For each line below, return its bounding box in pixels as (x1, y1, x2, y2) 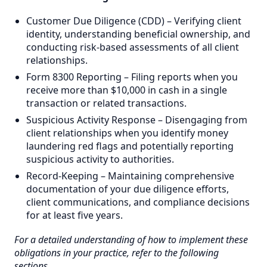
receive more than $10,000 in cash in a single (26, 83, 227, 97)
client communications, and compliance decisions (26, 195, 250, 209)
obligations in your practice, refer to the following (14, 246, 219, 259)
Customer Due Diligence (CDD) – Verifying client (26, 14, 241, 27)
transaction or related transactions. (26, 96, 187, 110)
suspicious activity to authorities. (26, 152, 174, 166)
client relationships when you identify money (26, 126, 228, 139)
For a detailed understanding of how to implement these (14, 232, 248, 246)
